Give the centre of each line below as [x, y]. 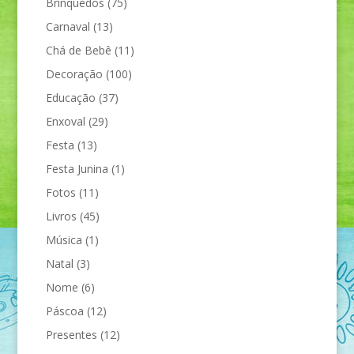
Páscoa [64, 311]
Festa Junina [77, 168]
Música [64, 239]
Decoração [74, 73]
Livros [61, 216]
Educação [70, 97]
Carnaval [68, 26]
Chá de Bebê [78, 50]
